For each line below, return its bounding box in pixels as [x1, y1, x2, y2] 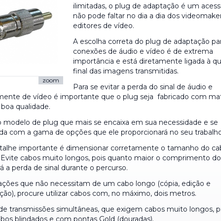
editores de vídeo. [73, 21, 135, 30]
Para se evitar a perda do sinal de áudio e [73, 82, 213, 91]
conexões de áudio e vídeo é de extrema [73, 47, 214, 56]
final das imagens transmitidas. [73, 67, 179, 75]
